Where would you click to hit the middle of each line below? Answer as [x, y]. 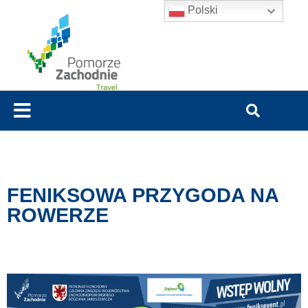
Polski [202, 10]
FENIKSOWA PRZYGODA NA [143, 196]
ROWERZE [58, 216]
